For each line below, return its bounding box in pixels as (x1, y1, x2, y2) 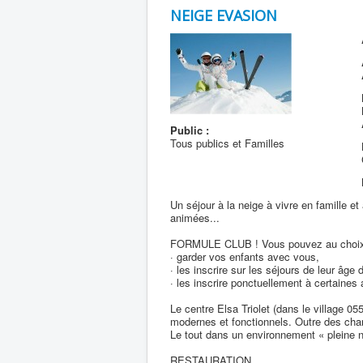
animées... (170, 210, 220, 225)
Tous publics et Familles (170, 135, 284, 151)
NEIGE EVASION (170, 6, 277, 25)
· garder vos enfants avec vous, (170, 249, 319, 264)
